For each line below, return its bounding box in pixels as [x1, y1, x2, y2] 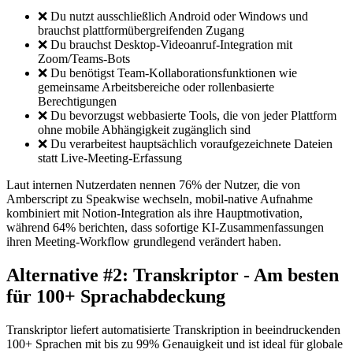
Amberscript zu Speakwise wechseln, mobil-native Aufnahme [6, 191, 313, 206]
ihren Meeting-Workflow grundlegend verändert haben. [6, 234, 281, 248]
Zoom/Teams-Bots [38, 51, 130, 65]
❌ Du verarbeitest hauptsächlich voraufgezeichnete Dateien [38, 136, 333, 150]
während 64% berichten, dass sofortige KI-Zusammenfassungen [6, 220, 324, 234]
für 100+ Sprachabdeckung [6, 285, 225, 307]
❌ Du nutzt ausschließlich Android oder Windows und [38, 9, 308, 23]
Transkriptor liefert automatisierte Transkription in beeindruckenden [6, 322, 340, 336]
